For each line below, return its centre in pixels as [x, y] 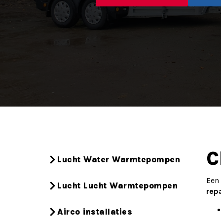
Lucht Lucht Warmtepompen [117, 185]
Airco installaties [95, 211]
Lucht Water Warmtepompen [119, 159]
